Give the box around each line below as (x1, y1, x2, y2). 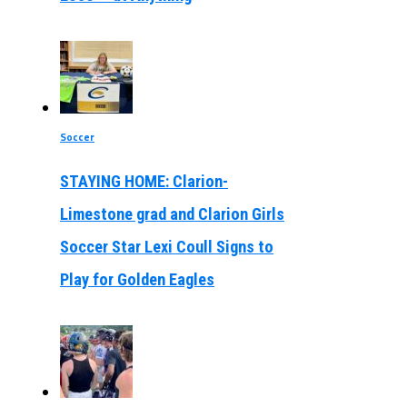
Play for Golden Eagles (59, 270, 214, 290)
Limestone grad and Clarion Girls (59, 204, 284, 224)
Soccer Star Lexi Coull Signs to (59, 237, 273, 257)
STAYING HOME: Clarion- (59, 172, 228, 192)
